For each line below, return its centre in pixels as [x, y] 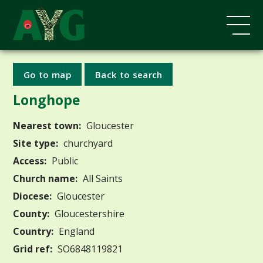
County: [31, 213]
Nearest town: [47, 125]
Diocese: [33, 196]
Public [64, 161]
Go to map [48, 74]
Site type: [36, 143]
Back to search [129, 74]
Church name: [45, 178]
